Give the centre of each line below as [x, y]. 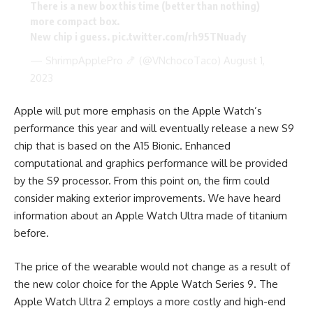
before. [31, 233]
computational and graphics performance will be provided [151, 163]
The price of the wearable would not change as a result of [152, 266]
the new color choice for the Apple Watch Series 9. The [146, 284]
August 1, [244, 60]
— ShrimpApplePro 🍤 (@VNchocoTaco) [126, 60]
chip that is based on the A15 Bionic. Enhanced [122, 146]
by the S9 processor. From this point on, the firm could [142, 181]
